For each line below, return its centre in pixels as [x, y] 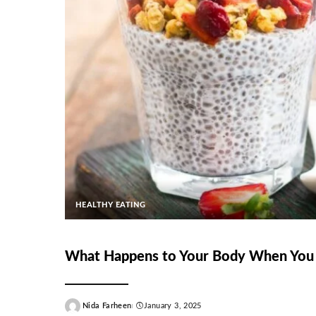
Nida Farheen [107, 306]
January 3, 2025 [173, 306]
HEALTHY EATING [111, 205]
